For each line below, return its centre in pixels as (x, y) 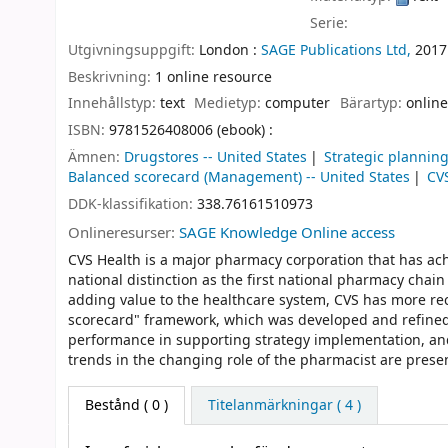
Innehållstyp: (114, 104)
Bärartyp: (372, 104)
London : (228, 50)
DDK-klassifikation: (132, 204)
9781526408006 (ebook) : (191, 131)
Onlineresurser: (123, 232)
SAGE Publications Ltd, (336, 50)
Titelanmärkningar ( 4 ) (284, 405)
